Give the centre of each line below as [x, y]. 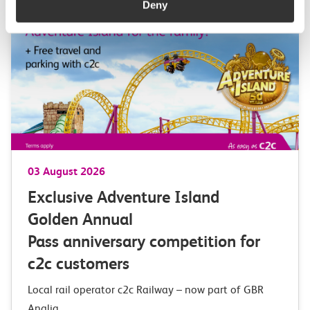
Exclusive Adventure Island [124, 197]
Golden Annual [80, 219]
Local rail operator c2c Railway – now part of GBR [146, 290]
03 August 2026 [66, 171]
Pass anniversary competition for [144, 241]
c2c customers [83, 264]
